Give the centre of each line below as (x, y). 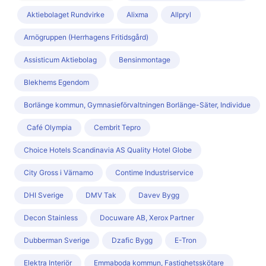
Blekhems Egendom (56, 83)
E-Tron (186, 240)
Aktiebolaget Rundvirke (66, 15)
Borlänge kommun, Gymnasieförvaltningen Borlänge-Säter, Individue (137, 105)
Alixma (137, 15)
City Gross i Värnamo (58, 173)
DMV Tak (101, 195)
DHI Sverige (44, 195)
